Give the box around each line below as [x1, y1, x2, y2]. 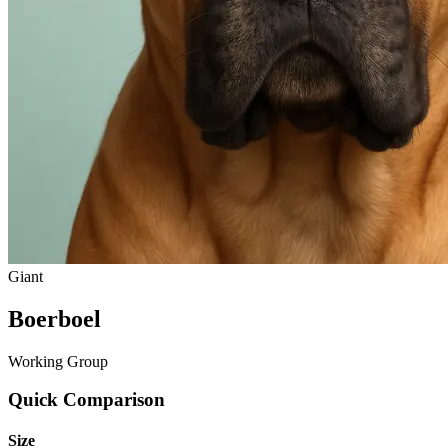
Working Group [8, 352, 108, 370]
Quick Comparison [8, 389, 165, 411]
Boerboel [8, 305, 101, 332]
